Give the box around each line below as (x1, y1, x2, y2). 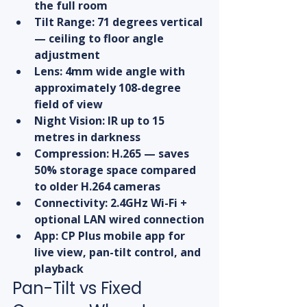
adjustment (34, 47, 100, 63)
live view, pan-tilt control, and (34, 245, 204, 260)
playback (34, 261, 84, 277)
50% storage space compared (34, 162, 199, 178)
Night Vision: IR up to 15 (34, 113, 167, 129)
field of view (34, 97, 103, 112)
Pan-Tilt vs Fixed (12, 277, 146, 300)
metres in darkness (34, 130, 140, 145)
